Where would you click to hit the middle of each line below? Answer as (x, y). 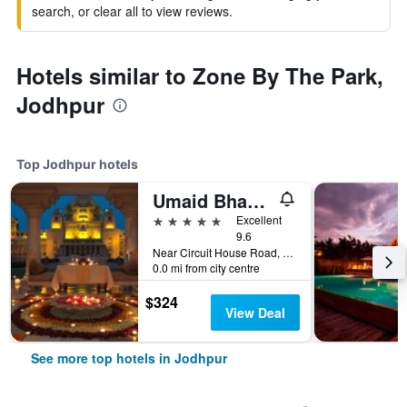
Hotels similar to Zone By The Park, (200, 75)
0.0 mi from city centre (206, 268)
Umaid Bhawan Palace (256, 200)
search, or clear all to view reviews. (132, 11)
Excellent (259, 219)
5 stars (173, 219)
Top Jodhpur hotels (77, 164)
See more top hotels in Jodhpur (129, 358)
